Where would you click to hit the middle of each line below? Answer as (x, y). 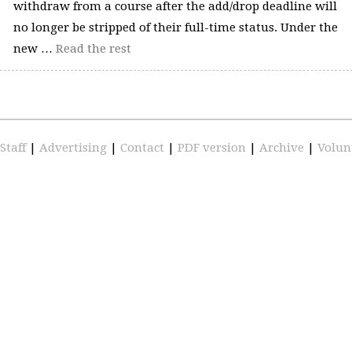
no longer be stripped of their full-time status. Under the (175, 28)
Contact (144, 147)
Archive (283, 147)
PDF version (213, 147)
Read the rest (93, 49)
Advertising (75, 147)
